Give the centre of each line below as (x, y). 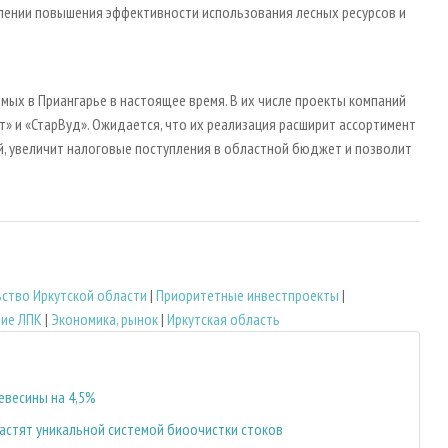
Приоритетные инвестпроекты (247, 294)
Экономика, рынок (104, 318)
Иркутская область (223, 318)
